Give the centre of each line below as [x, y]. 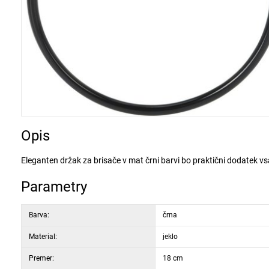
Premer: [41, 258]
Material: [43, 237]
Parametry [54, 187]
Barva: [39, 215]
